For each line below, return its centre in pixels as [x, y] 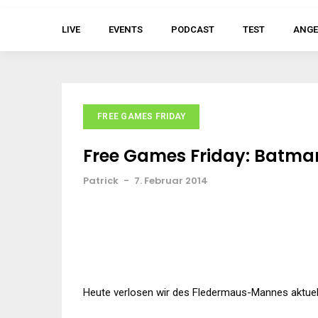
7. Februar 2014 [171, 181]
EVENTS [126, 29]
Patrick [101, 181]
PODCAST [193, 29]
